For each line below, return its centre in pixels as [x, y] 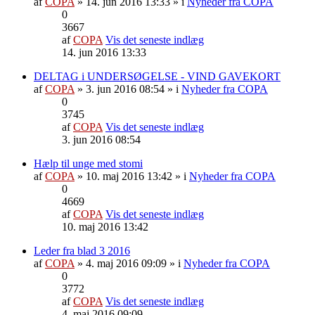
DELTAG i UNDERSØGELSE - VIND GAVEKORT [157, 76]
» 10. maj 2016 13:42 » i [132, 176]
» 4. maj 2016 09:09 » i [129, 263]
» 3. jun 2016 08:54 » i [128, 89]
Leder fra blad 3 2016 [82, 250]
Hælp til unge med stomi [88, 163]
